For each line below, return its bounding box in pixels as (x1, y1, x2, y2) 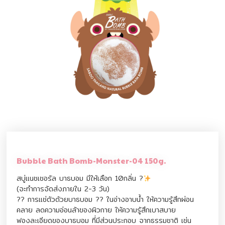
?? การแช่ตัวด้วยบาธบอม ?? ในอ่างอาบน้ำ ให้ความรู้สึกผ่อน (17, 194, 194, 205)
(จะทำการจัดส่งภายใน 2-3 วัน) (17, 183, 110, 195)
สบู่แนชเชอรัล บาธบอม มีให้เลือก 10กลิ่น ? (17, 173, 144, 184)
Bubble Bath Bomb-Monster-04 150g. (17, 155, 166, 166)
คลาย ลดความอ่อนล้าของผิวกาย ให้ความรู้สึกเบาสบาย (17, 204, 176, 216)
